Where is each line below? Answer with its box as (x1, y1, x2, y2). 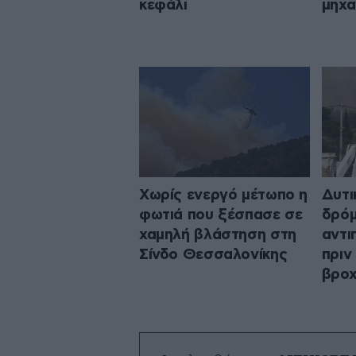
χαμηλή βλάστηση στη (139, 226, 296, 242)
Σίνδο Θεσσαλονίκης (139, 246, 288, 262)
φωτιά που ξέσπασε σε (139, 207, 303, 222)
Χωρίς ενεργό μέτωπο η (139, 187, 308, 203)
